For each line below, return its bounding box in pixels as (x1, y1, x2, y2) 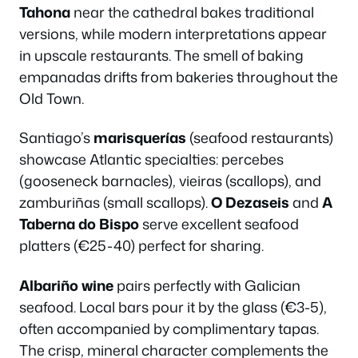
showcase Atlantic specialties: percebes (19, 149, 284, 169)
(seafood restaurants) (186, 127, 333, 148)
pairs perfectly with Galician (113, 274, 300, 296)
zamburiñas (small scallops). (19, 192, 211, 213)
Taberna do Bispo (19, 213, 139, 234)
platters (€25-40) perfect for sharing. (19, 235, 264, 256)
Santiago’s (19, 127, 93, 148)
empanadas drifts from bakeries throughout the (19, 66, 338, 87)
